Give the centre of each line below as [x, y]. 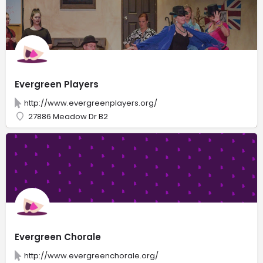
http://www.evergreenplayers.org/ [91, 103]
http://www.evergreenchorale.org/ [91, 255]
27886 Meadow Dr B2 [68, 116]
